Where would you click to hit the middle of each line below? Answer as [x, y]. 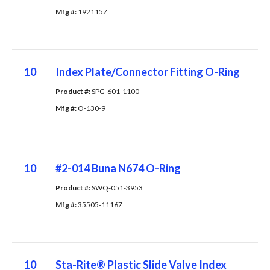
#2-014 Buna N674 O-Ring [118, 168]
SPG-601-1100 [115, 92]
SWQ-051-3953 [117, 188]
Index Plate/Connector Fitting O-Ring [147, 72]
